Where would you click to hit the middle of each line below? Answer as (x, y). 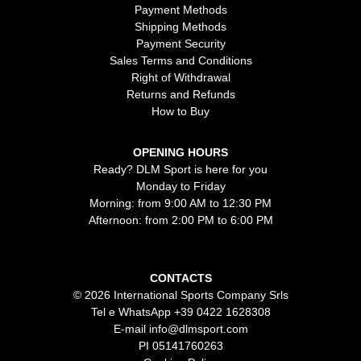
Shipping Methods (180, 26)
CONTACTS (180, 278)
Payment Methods (180, 9)
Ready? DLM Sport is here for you (180, 169)
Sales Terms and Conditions (180, 60)
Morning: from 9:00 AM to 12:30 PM (180, 203)
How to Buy (180, 111)
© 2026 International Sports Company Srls (180, 295)
